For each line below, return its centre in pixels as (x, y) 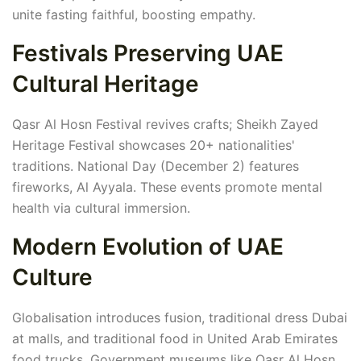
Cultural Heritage (106, 84)
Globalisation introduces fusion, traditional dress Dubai (180, 318)
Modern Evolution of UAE (148, 247)
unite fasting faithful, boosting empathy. (134, 15)
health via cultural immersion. (101, 208)
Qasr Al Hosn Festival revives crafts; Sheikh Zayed (165, 124)
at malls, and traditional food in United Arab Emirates (175, 339)
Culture (52, 278)
